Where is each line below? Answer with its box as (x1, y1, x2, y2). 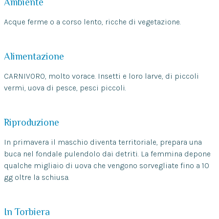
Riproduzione (3, 117, 59, 128)
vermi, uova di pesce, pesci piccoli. (3, 83, 126, 93)
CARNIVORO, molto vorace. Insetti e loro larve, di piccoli (3, 71, 199, 81)
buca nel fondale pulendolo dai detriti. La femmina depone (3, 149, 211, 159)
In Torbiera (3, 206, 50, 218)
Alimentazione (3, 51, 64, 62)
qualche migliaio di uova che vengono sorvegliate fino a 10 (3, 161, 209, 171)
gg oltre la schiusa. (3, 173, 69, 182)
